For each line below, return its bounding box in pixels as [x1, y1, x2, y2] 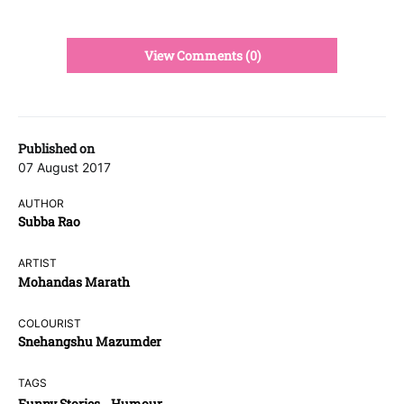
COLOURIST [18, 316, 82, 330]
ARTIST [18, 256, 58, 271]
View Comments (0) [143, 46, 261, 64]
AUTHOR [18, 196, 65, 210]
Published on [18, 139, 95, 157]
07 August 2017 [18, 159, 111, 175]
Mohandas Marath [18, 272, 130, 290]
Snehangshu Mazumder [18, 333, 161, 351]
